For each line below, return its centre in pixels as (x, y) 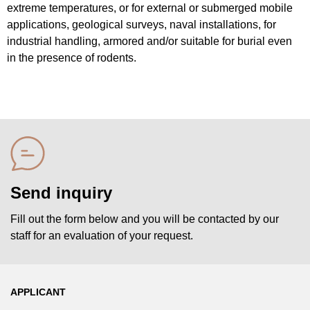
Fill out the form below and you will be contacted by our (145, 219)
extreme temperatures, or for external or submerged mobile (150, 8)
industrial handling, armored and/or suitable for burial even (149, 42)
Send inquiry (61, 192)
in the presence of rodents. (72, 58)
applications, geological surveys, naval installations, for (142, 25)
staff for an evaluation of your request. (102, 235)
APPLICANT (38, 292)
